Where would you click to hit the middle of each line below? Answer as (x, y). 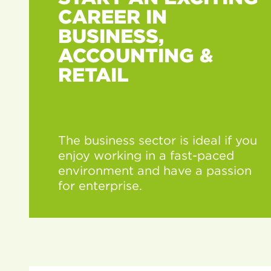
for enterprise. (100, 185)
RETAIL (93, 74)
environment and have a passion (155, 170)
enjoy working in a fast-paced (146, 155)
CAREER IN (113, 16)
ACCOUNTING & (135, 55)
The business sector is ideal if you (158, 140)
